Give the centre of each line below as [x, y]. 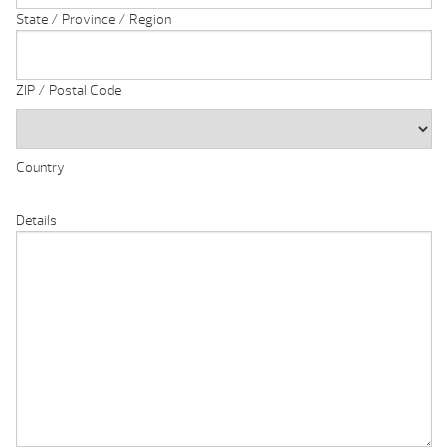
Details [36, 221]
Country [40, 168]
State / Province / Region [93, 20]
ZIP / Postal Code [68, 91]
